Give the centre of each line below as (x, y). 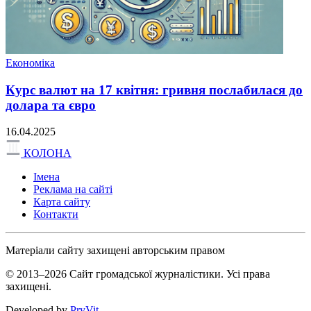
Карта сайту (62, 202)
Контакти (56, 215)
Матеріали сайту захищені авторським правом (115, 251)
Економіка (30, 62)
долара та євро (51, 105)
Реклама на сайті (73, 190)
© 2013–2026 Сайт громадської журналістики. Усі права (138, 274)
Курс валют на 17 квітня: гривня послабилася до (154, 90)
